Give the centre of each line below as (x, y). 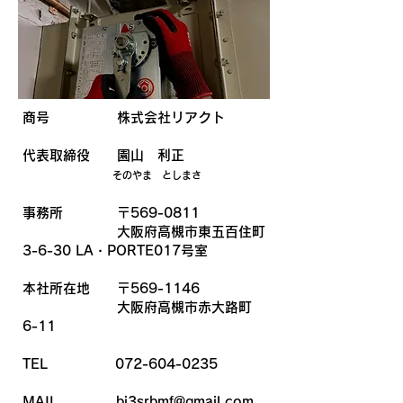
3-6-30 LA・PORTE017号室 (115, 251)
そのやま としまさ (157, 175)
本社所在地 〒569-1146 (111, 288)
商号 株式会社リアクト (124, 117)
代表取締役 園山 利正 (103, 155)
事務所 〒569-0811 (111, 213)
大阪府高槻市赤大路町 (137, 307)
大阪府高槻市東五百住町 (144, 232)
